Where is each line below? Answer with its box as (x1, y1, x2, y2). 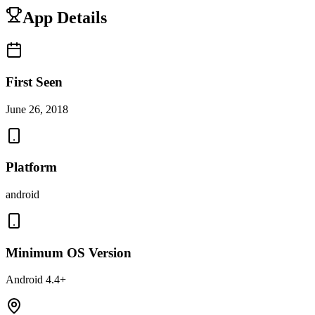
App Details (22, 8, 107, 27)
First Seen (6, 74, 63, 89)
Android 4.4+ (6, 274, 66, 286)
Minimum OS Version (6, 245, 131, 260)
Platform (6, 160, 57, 175)
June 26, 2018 (6, 103, 68, 115)
